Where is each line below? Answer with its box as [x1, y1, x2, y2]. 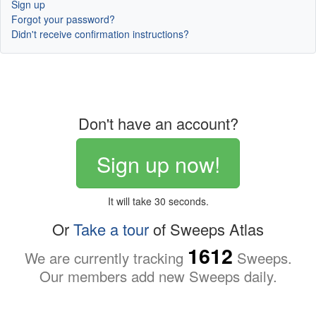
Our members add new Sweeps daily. [39, 265, 277, 286]
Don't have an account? [78, 112, 238, 135]
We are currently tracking [24, 247, 188, 268]
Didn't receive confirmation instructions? [11, 27, 189, 42]
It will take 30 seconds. [107, 193, 209, 208]
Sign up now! [96, 147, 220, 179]
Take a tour [73, 217, 149, 240]
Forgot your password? [11, 12, 115, 27]
